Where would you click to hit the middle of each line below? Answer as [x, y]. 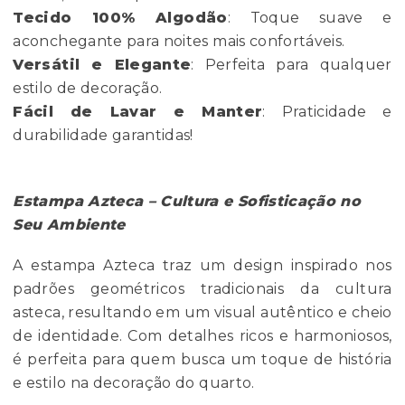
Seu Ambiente [69, 225]
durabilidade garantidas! [103, 136]
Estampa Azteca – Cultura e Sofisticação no [187, 202]
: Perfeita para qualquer [292, 65]
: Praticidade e [327, 112]
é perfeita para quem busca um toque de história [202, 360]
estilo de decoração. [88, 89]
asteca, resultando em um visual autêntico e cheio [202, 313]
